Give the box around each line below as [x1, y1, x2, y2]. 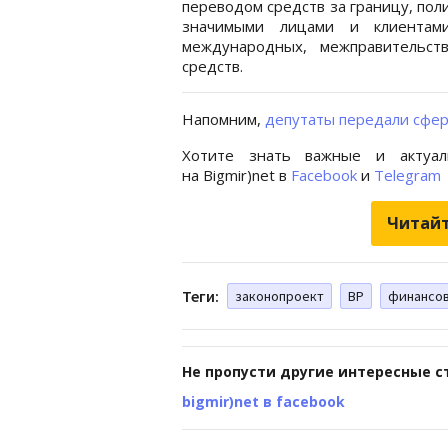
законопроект [235, 286, 324, 305]
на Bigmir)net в [182, 164, 291, 185]
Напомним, [182, 108, 265, 129]
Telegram [374, 164, 441, 185]
